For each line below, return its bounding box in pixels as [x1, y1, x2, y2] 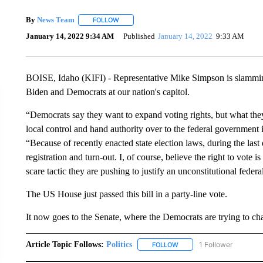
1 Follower [198, 240, 232, 249]
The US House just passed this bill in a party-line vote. [25, 188, 227, 199]
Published [123, 32, 155, 41]
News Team [36, 15, 75, 24]
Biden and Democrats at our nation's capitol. [25, 86, 190, 97]
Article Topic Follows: [25, 240, 104, 249]
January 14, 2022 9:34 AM [25, 32, 114, 41]
